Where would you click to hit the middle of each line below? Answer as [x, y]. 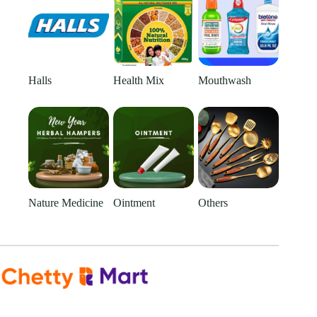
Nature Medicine [66, 202]
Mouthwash [225, 81]
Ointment [134, 202]
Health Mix [139, 81]
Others [213, 202]
